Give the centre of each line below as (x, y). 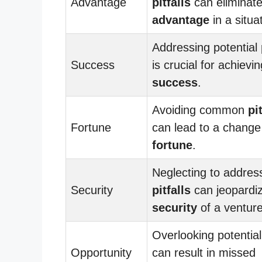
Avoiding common (200, 110)
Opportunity (101, 252)
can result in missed (204, 252)
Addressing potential (206, 47)
